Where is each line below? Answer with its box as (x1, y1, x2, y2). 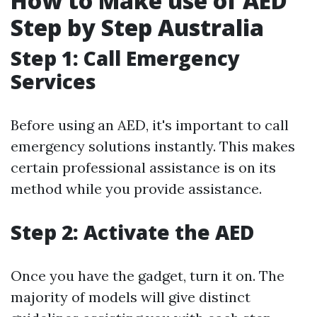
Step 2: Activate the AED (11, 219, 254, 246)
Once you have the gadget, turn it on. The (11, 267, 284, 284)
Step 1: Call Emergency (11, 45, 240, 71)
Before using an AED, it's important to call (11, 116, 289, 134)
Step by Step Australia (11, 12, 264, 42)
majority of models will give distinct (11, 288, 250, 306)
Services (11, 68, 96, 95)
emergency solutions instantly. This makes (11, 137, 295, 155)
